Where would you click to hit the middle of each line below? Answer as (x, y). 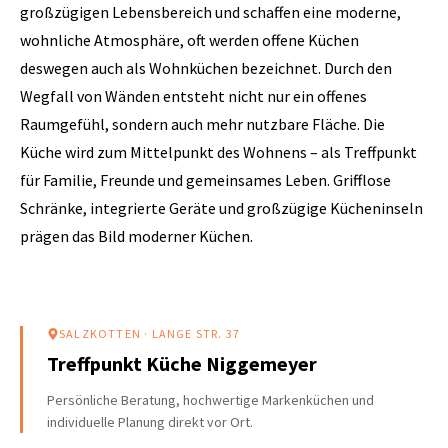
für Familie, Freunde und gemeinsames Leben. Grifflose (205, 180)
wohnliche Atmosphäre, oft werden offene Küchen (189, 40)
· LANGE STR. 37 (191, 333)
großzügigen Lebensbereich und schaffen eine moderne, (210, 12)
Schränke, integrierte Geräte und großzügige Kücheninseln (221, 208)
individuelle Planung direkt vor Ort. (150, 422)
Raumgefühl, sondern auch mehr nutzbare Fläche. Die (202, 124)
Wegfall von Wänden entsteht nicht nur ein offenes (193, 96)
